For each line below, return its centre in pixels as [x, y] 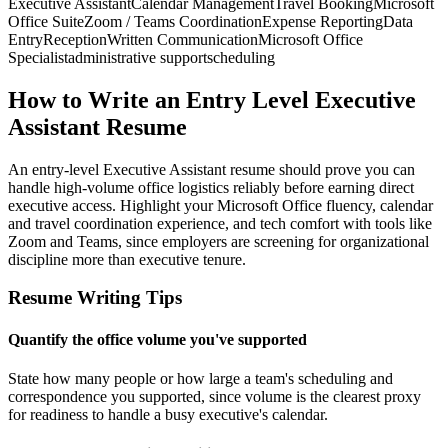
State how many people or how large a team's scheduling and [200, 378]
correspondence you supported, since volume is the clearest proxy [214, 396]
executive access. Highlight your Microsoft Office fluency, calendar [220, 205]
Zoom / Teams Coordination [173, 21]
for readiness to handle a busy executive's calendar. [168, 414]
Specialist [38, 57]
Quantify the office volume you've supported [157, 339]
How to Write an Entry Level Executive [212, 99]
